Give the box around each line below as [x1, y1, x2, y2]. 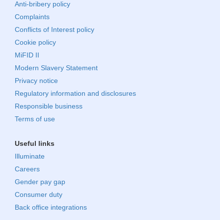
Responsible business [15, 102, 82, 110]
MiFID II [15, 51, 39, 59]
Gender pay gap [15, 177, 65, 186]
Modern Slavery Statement [15, 63, 98, 72]
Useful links [15, 139, 55, 147]
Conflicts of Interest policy [15, 25, 94, 33]
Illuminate [15, 152, 45, 160]
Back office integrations [15, 203, 87, 211]
